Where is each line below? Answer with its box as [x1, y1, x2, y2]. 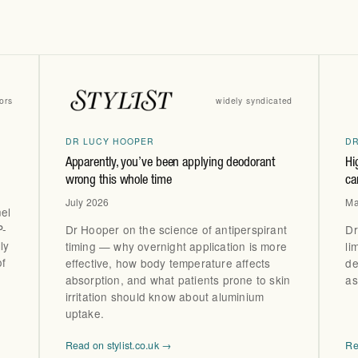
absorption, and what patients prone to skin [65, 271, 291, 288]
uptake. [65, 304, 105, 321]
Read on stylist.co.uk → [65, 337, 172, 352]
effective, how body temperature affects [65, 254, 271, 271]
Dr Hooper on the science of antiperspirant [65, 221, 288, 237]
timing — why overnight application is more [65, 237, 288, 254]
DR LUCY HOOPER [65, 135, 155, 148]
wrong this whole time [65, 174, 172, 189]
